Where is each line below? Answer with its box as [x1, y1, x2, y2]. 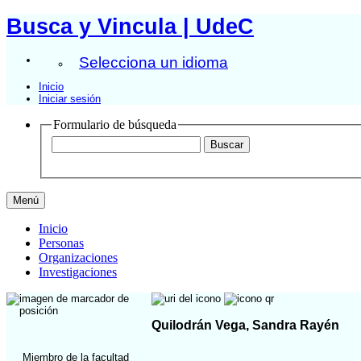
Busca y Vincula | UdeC [6, 14, 254, 39]
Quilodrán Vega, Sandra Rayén [151, 317, 339, 332]
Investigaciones [39, 265, 117, 280]
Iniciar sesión [39, 92, 101, 105]
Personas [39, 236, 84, 251]
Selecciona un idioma [79, 53, 228, 71]
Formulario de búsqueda [53, 117, 176, 131]
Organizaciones [39, 251, 118, 265]
